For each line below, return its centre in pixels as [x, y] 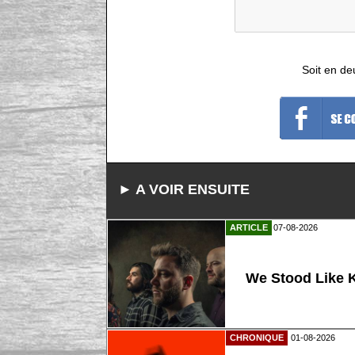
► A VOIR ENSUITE [184, 190]
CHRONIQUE [257, 337]
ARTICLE [249, 227]
